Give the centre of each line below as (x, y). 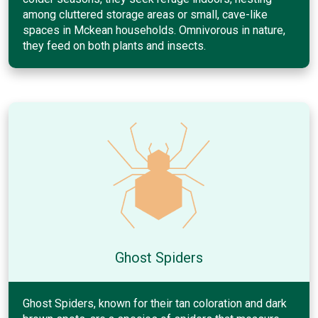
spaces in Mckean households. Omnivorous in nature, (154, 30)
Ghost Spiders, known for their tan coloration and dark (155, 303)
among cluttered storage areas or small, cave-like (145, 14)
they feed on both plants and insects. (114, 45)
